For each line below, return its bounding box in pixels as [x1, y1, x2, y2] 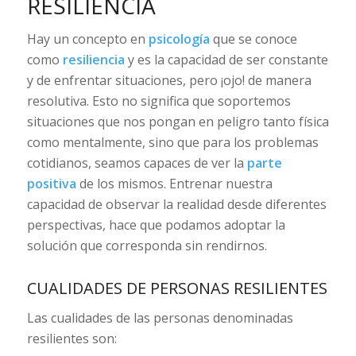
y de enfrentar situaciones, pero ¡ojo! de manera [26, 71, 311, 89]
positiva [26, 174, 76, 192]
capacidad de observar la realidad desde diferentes [26, 195, 327, 213]
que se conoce [209, 29, 297, 48]
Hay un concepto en [26, 29, 149, 48]
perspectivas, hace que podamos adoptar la [26, 215, 285, 234]
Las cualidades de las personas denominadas [26, 309, 293, 327]
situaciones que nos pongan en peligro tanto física [26, 112, 329, 130]
